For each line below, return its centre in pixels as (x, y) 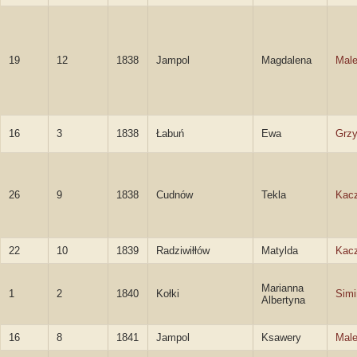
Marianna (282, 288)
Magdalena (286, 60)
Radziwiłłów (183, 251)
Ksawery (281, 337)
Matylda (280, 251)
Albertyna (283, 300)
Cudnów (175, 195)
